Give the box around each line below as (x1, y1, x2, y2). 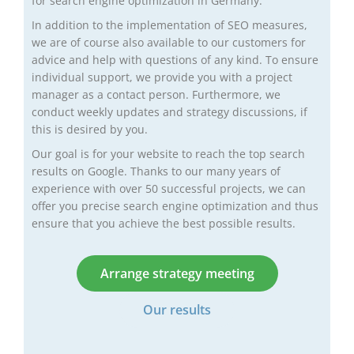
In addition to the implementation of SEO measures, (32, 17, 307, 32)
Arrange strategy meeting (100, 264, 254, 282)
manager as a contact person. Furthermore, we (32, 86, 281, 102)
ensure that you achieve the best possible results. (32, 215, 296, 231)
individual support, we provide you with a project (32, 69, 292, 85)
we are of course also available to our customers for (32, 34, 306, 50)
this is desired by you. (32, 121, 148, 137)
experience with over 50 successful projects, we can (32, 180, 306, 196)
